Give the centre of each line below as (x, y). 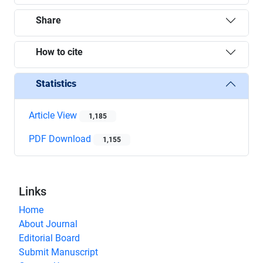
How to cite (59, 52)
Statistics (56, 84)
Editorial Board (49, 238)
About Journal (48, 224)
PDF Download (61, 139)
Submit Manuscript (58, 252)
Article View (54, 115)
